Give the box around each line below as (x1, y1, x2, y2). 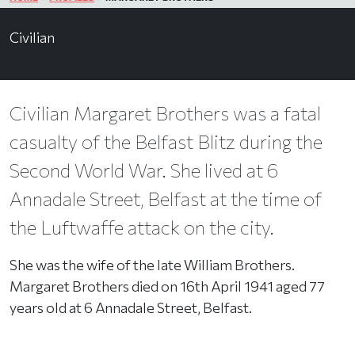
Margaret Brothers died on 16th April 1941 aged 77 (10, 277, 325, 295)
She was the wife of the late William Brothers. (10, 255, 295, 273)
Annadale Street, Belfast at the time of (10, 186, 322, 210)
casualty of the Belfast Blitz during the (10, 129, 323, 153)
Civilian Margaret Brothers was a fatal (10, 101, 321, 124)
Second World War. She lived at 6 (10, 158, 278, 181)
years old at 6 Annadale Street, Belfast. (10, 298, 252, 316)
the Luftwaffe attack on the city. (10, 215, 274, 239)
